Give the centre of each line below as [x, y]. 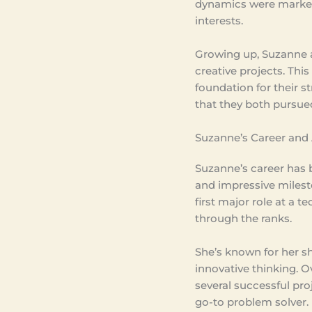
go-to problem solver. [252, 302]
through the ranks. [244, 218]
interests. [219, 20]
